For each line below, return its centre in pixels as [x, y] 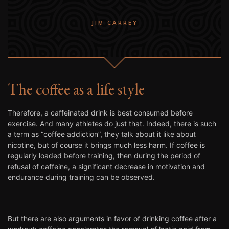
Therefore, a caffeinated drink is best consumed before [100, 112]
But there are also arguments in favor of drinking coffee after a [112, 218]
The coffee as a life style [76, 89]
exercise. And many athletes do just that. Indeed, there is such [112, 123]
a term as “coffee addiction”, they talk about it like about [102, 134]
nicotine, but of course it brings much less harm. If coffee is [106, 145]
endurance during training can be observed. [81, 177]
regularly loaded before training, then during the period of [104, 155]
